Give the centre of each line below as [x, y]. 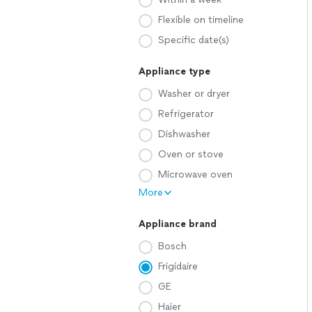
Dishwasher [184, 134]
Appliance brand [178, 224]
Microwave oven [195, 174]
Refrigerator [186, 114]
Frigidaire [178, 266]
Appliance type [174, 71]
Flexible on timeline [201, 20]
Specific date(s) [194, 40]
